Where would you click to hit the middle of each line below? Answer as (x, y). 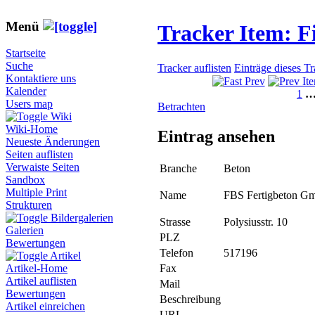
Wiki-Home (32, 129)
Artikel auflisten (41, 281)
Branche (178, 169)
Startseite (26, 53)
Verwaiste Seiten (43, 167)
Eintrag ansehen (216, 137)
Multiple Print (36, 193)
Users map (29, 104)
